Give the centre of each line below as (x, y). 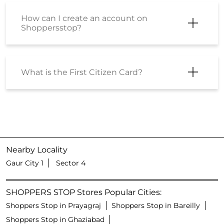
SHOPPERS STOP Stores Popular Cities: (84, 192)
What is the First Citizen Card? (82, 72)
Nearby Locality (37, 149)
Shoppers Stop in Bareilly (156, 205)
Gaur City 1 (25, 163)
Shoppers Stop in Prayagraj (53, 205)
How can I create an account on (84, 18)
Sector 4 (71, 163)
